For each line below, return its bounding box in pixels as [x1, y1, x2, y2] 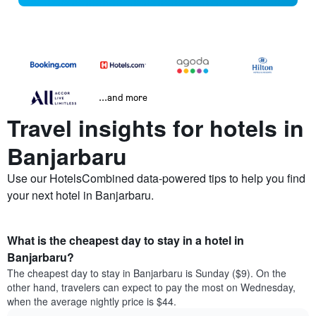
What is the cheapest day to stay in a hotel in [7, 232, 244, 249]
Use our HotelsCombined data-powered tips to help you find [7, 170, 305, 187]
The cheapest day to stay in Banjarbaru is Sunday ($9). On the [7, 266, 286, 281]
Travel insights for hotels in [7, 111, 304, 145]
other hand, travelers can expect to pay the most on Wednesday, [7, 280, 296, 295]
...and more [99, 91, 147, 104]
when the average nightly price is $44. [7, 294, 176, 309]
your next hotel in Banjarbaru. [7, 187, 154, 204]
